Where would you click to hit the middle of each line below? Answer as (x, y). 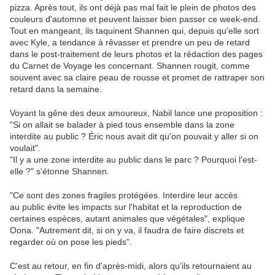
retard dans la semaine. (56, 89)
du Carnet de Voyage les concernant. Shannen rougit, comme (130, 66)
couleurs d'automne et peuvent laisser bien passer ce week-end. (135, 19)
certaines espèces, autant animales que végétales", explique (127, 219)
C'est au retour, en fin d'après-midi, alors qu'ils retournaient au (131, 266)
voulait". (25, 148)
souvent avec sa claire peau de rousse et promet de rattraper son (137, 78)
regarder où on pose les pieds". (71, 242)
